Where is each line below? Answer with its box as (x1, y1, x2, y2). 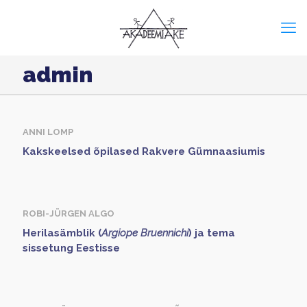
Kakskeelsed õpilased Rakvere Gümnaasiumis (23, 145, 265, 158)
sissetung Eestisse (23, 242, 120, 254)
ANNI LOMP (23, 127, 73, 137)
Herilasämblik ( (23, 227, 101, 239)
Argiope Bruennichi (101, 227, 188, 239)
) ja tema (188, 227, 235, 239)
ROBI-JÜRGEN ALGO (23, 208, 114, 219)
